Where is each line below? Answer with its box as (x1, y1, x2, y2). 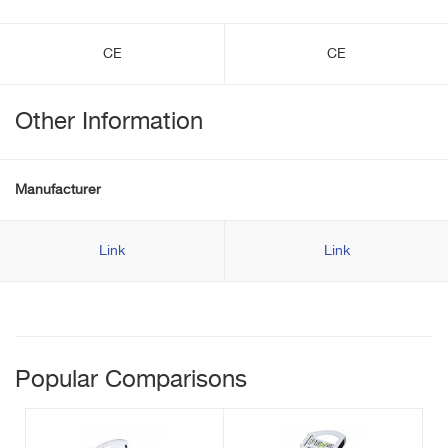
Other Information (15, 110, 203, 134)
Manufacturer (15, 183, 101, 197)
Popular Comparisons (15, 368, 247, 392)
